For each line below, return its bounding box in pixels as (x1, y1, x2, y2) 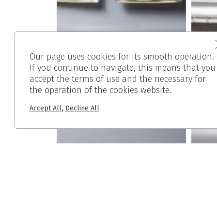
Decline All (65, 104, 99, 112)
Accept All (30, 104, 62, 112)
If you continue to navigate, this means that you (30, 62, 216, 73)
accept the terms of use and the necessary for (30, 74, 206, 84)
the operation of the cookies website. (30, 85, 171, 95)
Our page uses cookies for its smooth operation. (30, 51, 214, 62)
